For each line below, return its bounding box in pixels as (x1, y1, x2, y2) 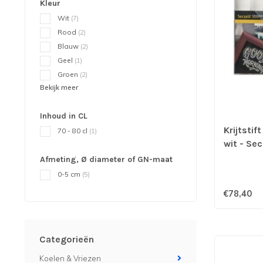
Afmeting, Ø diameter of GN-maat (40, 154, 173, 164)
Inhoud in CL (40, 111, 87, 121)
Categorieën (39, 234, 94, 245)
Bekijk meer (40, 83, 78, 92)
